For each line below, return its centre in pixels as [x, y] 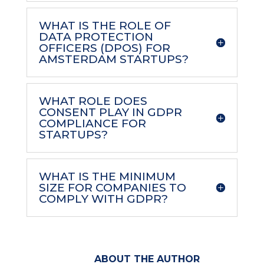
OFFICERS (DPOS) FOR [104, 48]
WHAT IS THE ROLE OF [105, 25]
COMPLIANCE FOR [92, 123]
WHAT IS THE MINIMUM [107, 176]
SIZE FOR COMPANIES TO [112, 187]
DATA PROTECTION [96, 37]
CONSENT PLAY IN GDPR [110, 112]
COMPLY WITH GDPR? [103, 199]
